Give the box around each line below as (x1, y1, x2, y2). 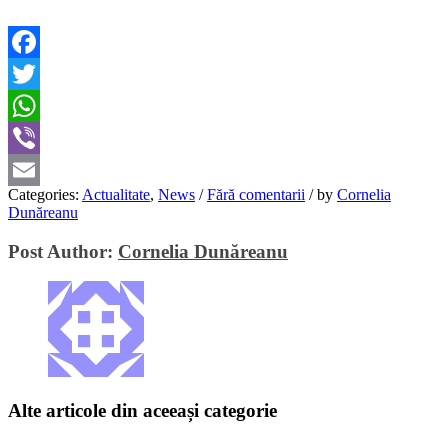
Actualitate (82, 185, 150, 203)
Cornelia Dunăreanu (118, 240, 288, 262)
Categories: (8, 185, 82, 203)
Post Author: (8, 240, 118, 262)
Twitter (8, 96, 53, 114)
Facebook (8, 64, 70, 82)
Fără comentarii (207, 185, 305, 203)
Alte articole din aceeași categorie (8, 399, 277, 421)
